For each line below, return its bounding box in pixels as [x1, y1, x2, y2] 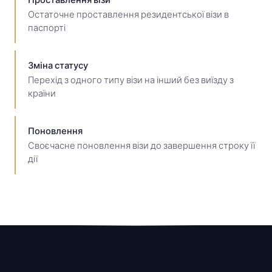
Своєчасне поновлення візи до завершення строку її [28, 140, 255, 151]
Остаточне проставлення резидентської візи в [28, 8, 229, 20]
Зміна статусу [28, 59, 88, 71]
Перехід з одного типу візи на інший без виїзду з [28, 74, 234, 86]
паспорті [28, 22, 66, 33]
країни [28, 87, 56, 99]
